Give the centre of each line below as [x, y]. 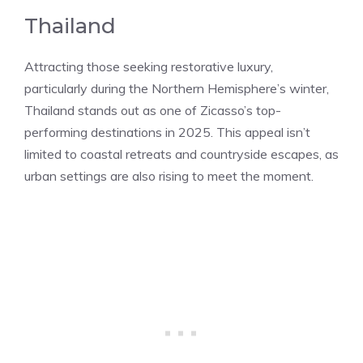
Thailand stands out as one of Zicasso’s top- [153, 110]
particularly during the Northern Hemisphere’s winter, [177, 88]
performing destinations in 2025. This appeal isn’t [167, 132]
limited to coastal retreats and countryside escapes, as [181, 154]
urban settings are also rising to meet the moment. [169, 175]
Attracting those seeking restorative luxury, [149, 66]
